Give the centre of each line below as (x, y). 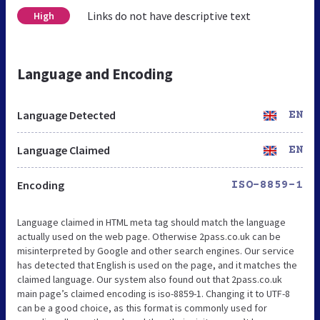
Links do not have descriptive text (169, 15)
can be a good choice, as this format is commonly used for (142, 307)
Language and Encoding (95, 74)
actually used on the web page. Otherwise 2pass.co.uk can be (149, 236)
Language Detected (66, 115)
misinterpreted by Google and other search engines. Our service (156, 250)
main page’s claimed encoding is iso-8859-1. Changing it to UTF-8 (154, 293)
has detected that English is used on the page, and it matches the (157, 265)
